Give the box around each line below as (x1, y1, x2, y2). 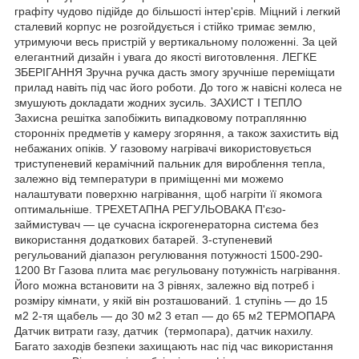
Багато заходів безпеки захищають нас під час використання (14, 339, 333, 353)
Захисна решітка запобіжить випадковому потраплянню (14, 111, 307, 124)
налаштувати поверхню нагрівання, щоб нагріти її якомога (14, 187, 322, 200)
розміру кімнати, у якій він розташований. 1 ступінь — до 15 (14, 293, 328, 307)
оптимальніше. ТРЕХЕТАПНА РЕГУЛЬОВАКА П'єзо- (14, 202, 286, 216)
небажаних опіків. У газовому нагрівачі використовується (14, 141, 312, 155)
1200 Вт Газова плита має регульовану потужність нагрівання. (14, 263, 341, 276)
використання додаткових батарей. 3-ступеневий (14, 232, 272, 246)
